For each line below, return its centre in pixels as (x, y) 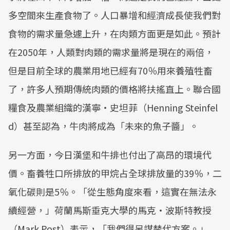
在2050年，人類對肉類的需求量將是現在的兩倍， (111, 52)
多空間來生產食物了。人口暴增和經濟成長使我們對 (114, 15)
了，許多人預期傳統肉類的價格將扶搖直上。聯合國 (114, 89)
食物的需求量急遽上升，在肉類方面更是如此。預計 (114, 33)
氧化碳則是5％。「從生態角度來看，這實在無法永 (112, 191)
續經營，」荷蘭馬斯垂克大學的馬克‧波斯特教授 (110, 210)
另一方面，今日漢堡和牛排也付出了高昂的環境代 (110, 155)
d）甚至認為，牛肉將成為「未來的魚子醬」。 (104, 126)
